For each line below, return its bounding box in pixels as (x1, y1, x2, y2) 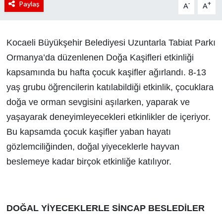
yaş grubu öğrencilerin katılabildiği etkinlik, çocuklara (6, 82, 214, 92)
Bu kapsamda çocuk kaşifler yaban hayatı (6, 126, 171, 137)
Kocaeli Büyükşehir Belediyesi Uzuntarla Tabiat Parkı (6, 37, 216, 48)
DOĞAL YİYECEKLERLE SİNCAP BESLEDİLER (6, 203, 205, 213)
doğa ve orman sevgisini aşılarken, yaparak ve (6, 97, 190, 107)
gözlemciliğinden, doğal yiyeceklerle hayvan (6, 141, 179, 152)
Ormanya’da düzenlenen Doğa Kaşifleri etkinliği (6, 52, 194, 62)
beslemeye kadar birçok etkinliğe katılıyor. (6, 156, 171, 166)
